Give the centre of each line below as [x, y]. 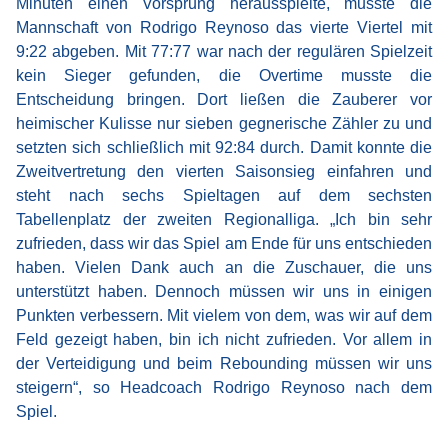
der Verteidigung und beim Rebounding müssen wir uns [224, 363]
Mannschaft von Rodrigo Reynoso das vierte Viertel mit [224, 27]
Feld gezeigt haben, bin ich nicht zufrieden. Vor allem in [224, 339]
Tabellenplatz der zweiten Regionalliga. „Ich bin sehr [224, 219]
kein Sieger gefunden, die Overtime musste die [224, 75]
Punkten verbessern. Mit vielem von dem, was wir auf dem [224, 315]
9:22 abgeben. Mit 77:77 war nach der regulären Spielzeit [224, 51]
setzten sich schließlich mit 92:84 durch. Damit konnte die [224, 147]
